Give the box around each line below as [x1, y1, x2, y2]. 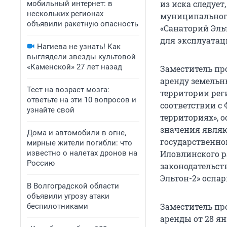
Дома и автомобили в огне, [27, 128, 126, 137]
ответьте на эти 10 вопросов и [27, 95, 136, 104]
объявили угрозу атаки [27, 192, 109, 201]
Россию [27, 159, 55, 168]
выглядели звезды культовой [27, 52, 136, 61]
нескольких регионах [27, 9, 103, 18]
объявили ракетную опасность [27, 19, 138, 28]
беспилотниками [27, 202, 88, 211]
